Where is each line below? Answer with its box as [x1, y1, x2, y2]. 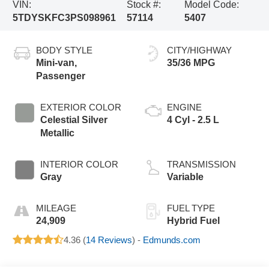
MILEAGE [36, 202, 77, 213]
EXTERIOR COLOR [40, 101, 122, 112]
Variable [167, 171, 204, 182]
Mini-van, [36, 57, 77, 68]
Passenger [36, 70, 86, 81]
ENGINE [167, 101, 202, 112]
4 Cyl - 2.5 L [167, 114, 219, 125]
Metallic [40, 127, 75, 138]
